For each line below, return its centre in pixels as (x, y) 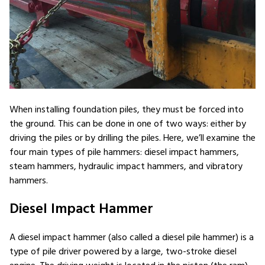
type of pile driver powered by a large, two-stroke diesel (123, 252)
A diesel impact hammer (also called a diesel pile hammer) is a (132, 238)
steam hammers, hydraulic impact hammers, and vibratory (126, 167)
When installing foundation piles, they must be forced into (127, 110)
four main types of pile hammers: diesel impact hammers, (124, 153)
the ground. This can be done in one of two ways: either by (128, 124)
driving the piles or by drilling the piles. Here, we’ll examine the (132, 138)
